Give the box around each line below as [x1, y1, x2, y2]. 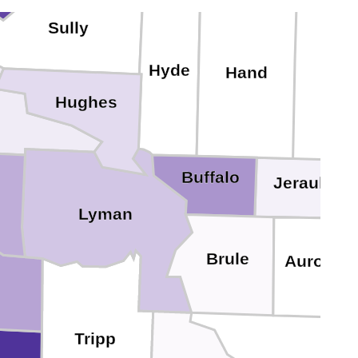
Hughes [55, 92, 118, 112]
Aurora [284, 252, 340, 272]
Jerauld [272, 173, 334, 193]
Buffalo [181, 168, 241, 188]
